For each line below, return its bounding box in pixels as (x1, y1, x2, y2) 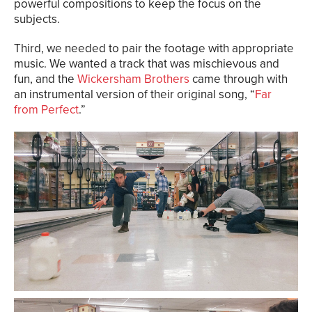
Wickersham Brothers (77, 71, 189, 86)
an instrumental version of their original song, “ (14, 86, 255, 102)
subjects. (14, 11, 60, 26)
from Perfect (14, 102, 79, 117)
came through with (189, 71, 288, 86)
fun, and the (14, 71, 77, 86)
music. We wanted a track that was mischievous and (14, 56, 279, 71)
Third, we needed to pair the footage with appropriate (14, 40, 294, 56)
